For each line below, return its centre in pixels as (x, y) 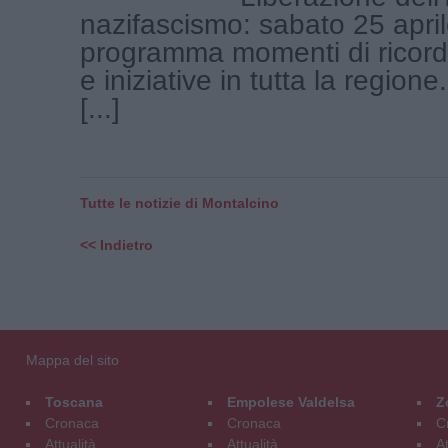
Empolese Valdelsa (290, 401)
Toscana (73, 401)
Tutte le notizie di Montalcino (179, 202)
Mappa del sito (72, 359)
